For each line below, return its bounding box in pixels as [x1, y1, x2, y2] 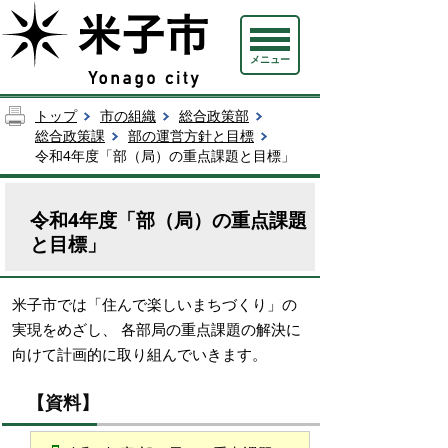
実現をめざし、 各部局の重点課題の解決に [12, 319, 301, 339]
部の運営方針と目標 [128, 127, 254, 145]
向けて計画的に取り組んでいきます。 [12, 344, 267, 364]
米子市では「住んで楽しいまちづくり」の [12, 294, 297, 314]
